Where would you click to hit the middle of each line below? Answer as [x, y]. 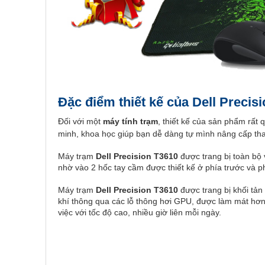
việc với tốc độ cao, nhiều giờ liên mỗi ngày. [140, 212]
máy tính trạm [130, 121]
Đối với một [80, 121]
